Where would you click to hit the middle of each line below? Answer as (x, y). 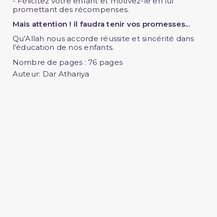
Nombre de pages (47, 62)
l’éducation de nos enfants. (63, 47)
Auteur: (26, 74)
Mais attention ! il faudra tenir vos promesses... (101, 24)
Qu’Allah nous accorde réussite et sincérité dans (103, 38)
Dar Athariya (65, 74)
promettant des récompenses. (72, 9)
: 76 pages (103, 62)
